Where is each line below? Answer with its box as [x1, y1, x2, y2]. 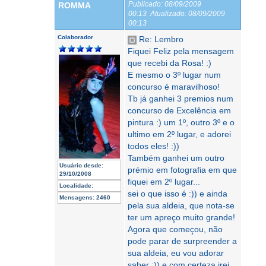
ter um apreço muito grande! [128, 213, 235, 222]
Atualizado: [150, 9, 186, 17]
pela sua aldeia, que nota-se [128, 201, 235, 210]
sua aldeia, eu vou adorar [128, 248, 224, 258]
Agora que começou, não [128, 224, 223, 234]
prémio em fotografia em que [128, 165, 237, 175]
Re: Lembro [137, 34, 183, 44]
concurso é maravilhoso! [128, 82, 220, 91]
